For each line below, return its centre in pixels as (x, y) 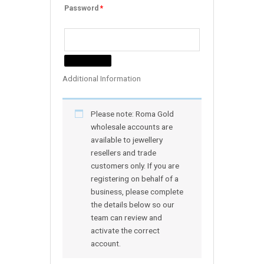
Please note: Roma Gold (132, 114)
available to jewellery (126, 140)
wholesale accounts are (131, 127)
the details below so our (132, 205)
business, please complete (137, 192)
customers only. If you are (135, 166)
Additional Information (102, 78)
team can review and (126, 218)
